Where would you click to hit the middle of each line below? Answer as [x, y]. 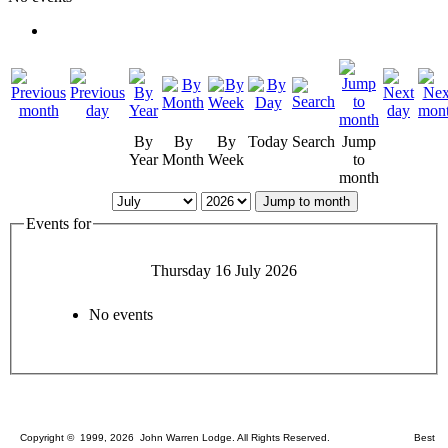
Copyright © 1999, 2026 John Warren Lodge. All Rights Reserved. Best [227, 437]
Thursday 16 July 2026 [224, 270]
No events [121, 314]
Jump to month [306, 202]
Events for [58, 224]
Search [313, 142]
